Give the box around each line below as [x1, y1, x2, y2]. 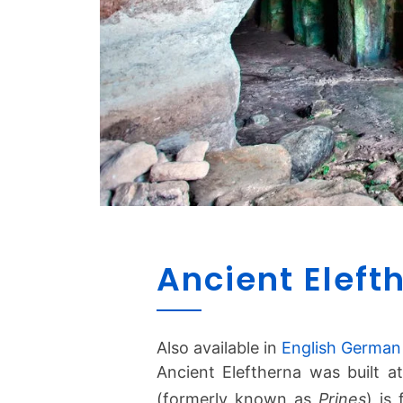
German [341, 337, 401, 357]
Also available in [157, 337, 282, 357]
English [282, 337, 336, 357]
